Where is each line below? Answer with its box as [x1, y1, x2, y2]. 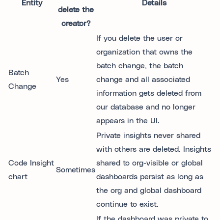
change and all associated [96, 76, 190, 83]
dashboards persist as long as [96, 173, 203, 181]
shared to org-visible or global [96, 159, 203, 167]
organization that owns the [96, 48, 192, 56]
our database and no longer [96, 103, 195, 111]
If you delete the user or [96, 34, 183, 42]
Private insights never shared [96, 132, 200, 139]
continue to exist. [96, 200, 159, 208]
